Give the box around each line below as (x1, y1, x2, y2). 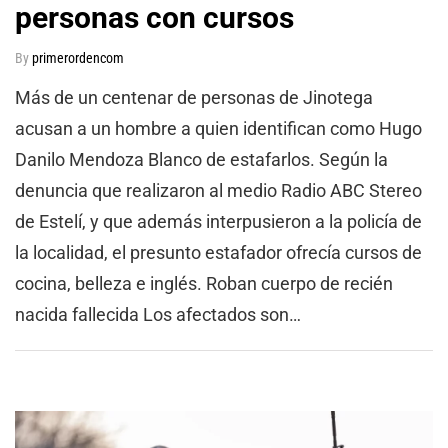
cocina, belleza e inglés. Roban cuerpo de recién (15, 272, 393, 294)
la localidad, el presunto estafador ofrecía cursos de (15, 241, 422, 263)
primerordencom (32, 49, 124, 66)
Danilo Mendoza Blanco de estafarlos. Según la (15, 148, 388, 170)
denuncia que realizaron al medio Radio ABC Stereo (15, 179, 422, 201)
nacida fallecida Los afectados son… (15, 303, 301, 325)
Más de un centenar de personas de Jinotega (15, 86, 373, 108)
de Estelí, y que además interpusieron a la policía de (15, 210, 422, 232)
